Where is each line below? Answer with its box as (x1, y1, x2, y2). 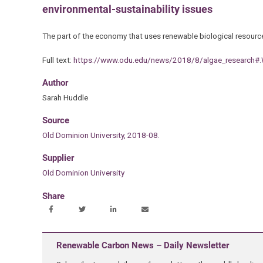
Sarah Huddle (42, 92, 88, 102)
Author (42, 77, 68, 88)
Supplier (42, 153, 74, 164)
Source (42, 115, 69, 126)
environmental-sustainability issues (42, 2, 213, 15)
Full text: (42, 55, 73, 65)
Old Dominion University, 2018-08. (42, 130, 160, 140)
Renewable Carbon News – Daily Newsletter (56, 240, 229, 251)
